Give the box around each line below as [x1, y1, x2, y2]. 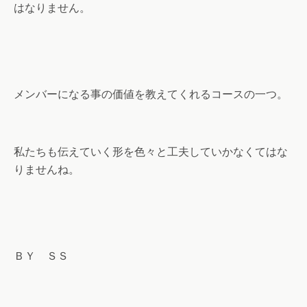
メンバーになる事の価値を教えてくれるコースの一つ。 [14, 88, 288, 101]
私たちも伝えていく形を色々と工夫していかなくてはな [14, 145, 288, 158]
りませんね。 [14, 163, 79, 176]
